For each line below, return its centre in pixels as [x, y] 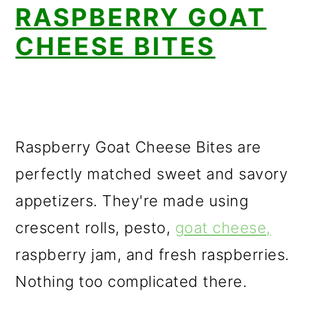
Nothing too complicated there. [131, 281]
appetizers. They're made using [132, 201]
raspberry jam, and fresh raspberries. [152, 255]
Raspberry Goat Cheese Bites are [138, 147]
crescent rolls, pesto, [95, 228]
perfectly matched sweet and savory [152, 174]
